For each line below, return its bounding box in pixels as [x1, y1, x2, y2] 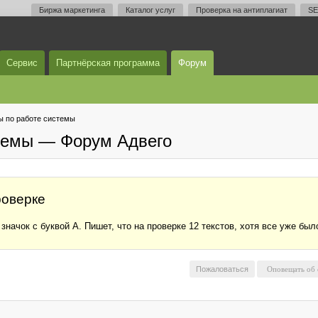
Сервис [6, 57, 38, 68]
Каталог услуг [126, 6, 175, 14]
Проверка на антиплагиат [196, 6, 287, 14]
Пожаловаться [196, 265, 248, 273]
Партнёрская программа [56, 57, 160, 68]
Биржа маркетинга [39, 6, 105, 14]
